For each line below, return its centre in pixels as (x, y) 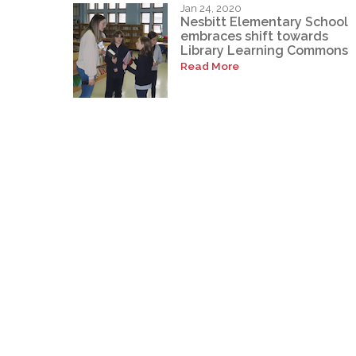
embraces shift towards (254, 37)
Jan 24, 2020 (211, 8)
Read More (210, 66)
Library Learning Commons (264, 51)
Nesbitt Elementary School (264, 22)
